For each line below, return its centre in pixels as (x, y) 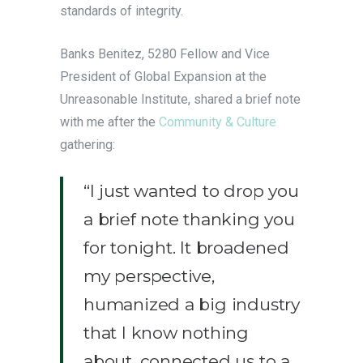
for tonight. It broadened (186, 248)
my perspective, (149, 276)
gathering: (88, 145)
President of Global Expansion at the (163, 77)
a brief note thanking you (189, 220)
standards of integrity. (122, 11)
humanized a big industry (192, 305)
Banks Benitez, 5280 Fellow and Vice (165, 54)
